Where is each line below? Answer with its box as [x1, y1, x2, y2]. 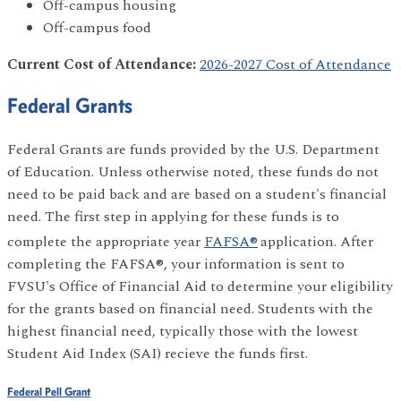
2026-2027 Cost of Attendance [200, 53, 391, 75]
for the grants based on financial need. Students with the [7, 298, 373, 320]
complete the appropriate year [7, 231, 204, 253]
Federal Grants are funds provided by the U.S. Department [7, 138, 380, 160]
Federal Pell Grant [7, 384, 90, 399]
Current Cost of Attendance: [7, 53, 196, 75]
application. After [260, 231, 373, 253]
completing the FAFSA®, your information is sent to [7, 253, 345, 276]
